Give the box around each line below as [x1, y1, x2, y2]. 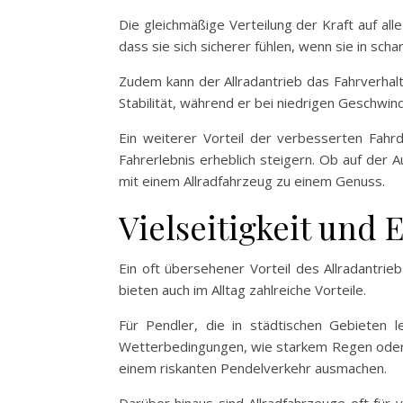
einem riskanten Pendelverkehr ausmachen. [119, 359, 387, 377]
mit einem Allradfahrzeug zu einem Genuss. [119, 172, 385, 190]
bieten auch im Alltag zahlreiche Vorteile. [119, 281, 366, 299]
